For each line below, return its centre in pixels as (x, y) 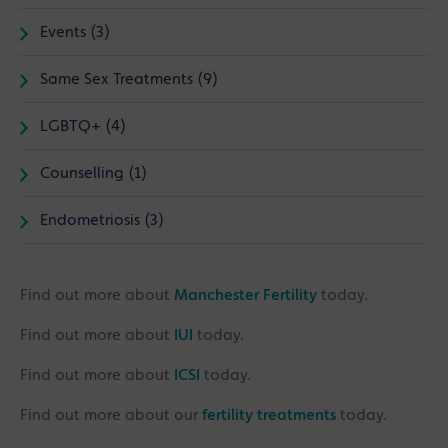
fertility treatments (269, 415)
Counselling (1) (93, 173)
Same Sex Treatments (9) (129, 79)
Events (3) (75, 32)
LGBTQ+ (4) (83, 126)
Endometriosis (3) (102, 220)
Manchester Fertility (245, 295)
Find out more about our (111, 415)
